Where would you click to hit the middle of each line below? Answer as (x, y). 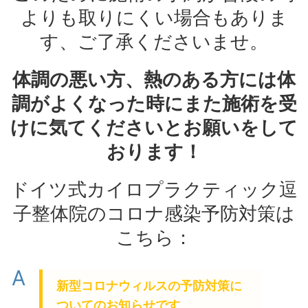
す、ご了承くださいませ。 (154, 42)
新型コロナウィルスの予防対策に (149, 286)
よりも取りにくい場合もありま (154, 18)
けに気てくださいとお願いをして (154, 128)
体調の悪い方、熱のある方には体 (154, 80)
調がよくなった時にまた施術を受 (154, 104)
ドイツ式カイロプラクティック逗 (154, 190)
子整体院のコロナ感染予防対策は (154, 214)
